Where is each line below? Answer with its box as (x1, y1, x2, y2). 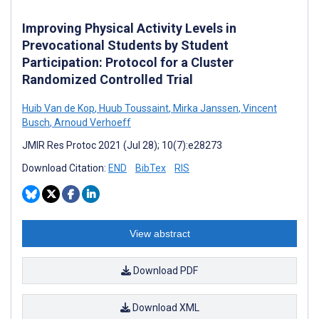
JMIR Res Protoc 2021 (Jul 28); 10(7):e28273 (22, 140, 222, 152)
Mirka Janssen (171, 103, 239, 115)
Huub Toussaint (97, 103, 169, 115)
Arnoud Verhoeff (52, 117, 131, 129)
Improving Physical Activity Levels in (22, 21, 236, 36)
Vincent (241, 103, 277, 115)
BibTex (135, 162, 166, 174)
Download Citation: (22, 162, 108, 174)
